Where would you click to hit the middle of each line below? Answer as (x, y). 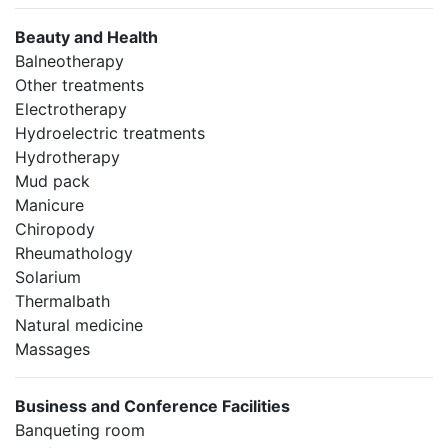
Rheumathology (74, 253)
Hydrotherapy (67, 157)
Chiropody (55, 229)
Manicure (49, 205)
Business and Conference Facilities (152, 406)
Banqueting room (80, 430)
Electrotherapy (71, 109)
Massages (52, 349)
